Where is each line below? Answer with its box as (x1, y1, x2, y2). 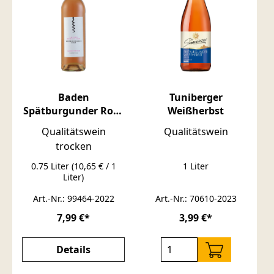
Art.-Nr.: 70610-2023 (155, 192, 237, 204)
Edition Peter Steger (25, 117, 122, 131)
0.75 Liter (31, 160, 72, 172)
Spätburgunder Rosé (23, 103, 124, 117)
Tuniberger (169, 90, 223, 104)
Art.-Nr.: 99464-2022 (32, 192, 114, 204)
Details (56, 242, 91, 256)
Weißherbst (168, 103, 224, 117)
